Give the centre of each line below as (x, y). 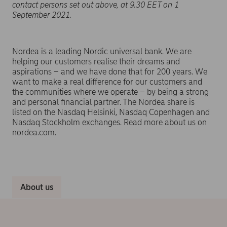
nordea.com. (34, 132)
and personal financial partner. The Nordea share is (103, 102)
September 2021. (42, 15)
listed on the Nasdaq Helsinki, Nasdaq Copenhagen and (111, 112)
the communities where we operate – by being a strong (110, 92)
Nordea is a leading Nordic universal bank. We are (102, 51)
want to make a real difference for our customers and (107, 82)
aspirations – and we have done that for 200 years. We (110, 71)
